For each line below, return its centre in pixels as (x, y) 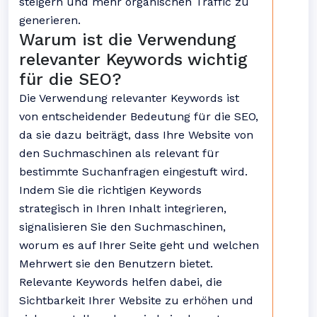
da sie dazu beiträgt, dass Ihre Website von (136, 135)
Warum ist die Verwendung (128, 40)
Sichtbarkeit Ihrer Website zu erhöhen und (136, 300)
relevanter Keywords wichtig (133, 59)
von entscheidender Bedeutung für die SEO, (139, 116)
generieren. (50, 20)
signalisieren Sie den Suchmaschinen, (122, 227)
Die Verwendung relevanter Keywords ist (129, 98)
